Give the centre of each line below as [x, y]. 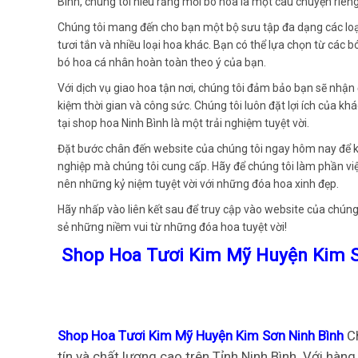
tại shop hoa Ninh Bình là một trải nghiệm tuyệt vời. [183, 123]
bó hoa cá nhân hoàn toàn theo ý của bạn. [162, 62]
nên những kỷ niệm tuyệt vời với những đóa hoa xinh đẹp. [198, 183]
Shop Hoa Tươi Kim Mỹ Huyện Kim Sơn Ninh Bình [202, 336]
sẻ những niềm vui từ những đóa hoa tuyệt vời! [172, 227]
